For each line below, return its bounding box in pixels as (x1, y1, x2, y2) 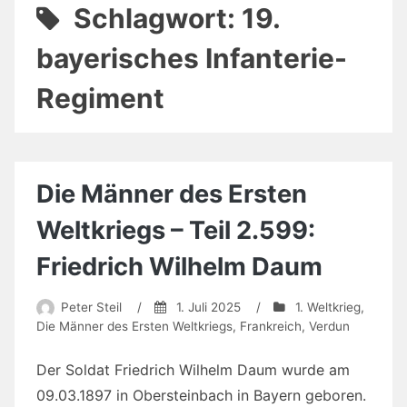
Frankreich (240, 319, 302, 334)
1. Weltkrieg (294, 300, 361, 315)
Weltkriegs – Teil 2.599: (36, 215, 315, 246)
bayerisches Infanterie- (36, 42, 347, 75)
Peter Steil (60, 300, 122, 315)
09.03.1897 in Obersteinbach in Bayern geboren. (36, 386, 366, 405)
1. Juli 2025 (175, 300, 241, 315)
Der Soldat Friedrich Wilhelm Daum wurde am (36, 361, 350, 380)
